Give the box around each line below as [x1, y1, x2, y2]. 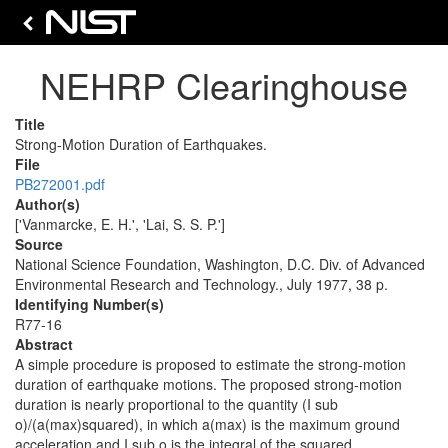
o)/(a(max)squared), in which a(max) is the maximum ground [15, 414, 400, 434]
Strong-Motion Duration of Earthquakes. [15, 134, 267, 154]
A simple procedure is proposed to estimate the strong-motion [15, 354, 406, 374]
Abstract [15, 334, 73, 354]
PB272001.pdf [15, 174, 105, 194]
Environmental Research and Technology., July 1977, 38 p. [15, 274, 388, 294]
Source [15, 234, 63, 254]
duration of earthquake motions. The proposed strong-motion [15, 374, 402, 394]
